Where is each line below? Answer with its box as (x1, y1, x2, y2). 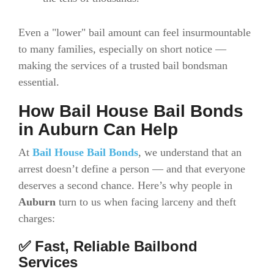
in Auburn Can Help (18, 119, 178, 139)
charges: (18, 212, 55, 225)
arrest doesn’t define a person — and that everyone (18, 163, 245, 176)
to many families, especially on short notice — (18, 42, 226, 55)
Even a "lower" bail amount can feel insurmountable (18, 26, 251, 39)
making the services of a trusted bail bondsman (18, 59, 228, 72)
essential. (18, 75, 59, 88)
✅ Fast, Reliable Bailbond (18, 238, 198, 255)
